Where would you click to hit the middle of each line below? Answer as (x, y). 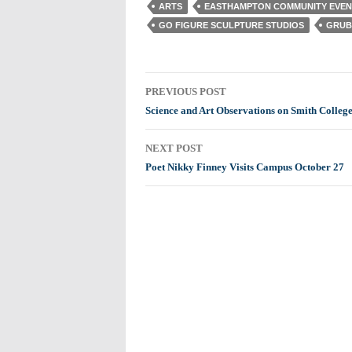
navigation (190, 113)
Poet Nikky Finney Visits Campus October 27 (244, 167)
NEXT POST (174, 148)
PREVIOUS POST (185, 92)
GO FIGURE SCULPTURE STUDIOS (231, 25)
